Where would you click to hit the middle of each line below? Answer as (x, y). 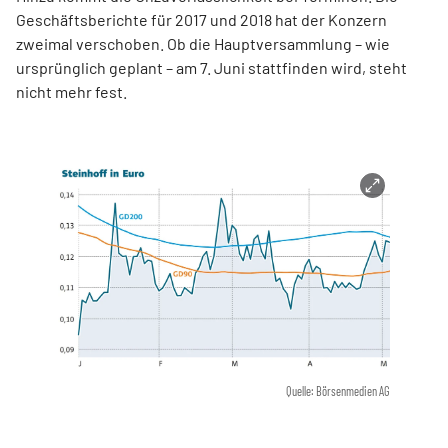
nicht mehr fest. (71, 92)
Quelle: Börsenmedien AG (338, 391)
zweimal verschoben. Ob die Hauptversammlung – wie (203, 44)
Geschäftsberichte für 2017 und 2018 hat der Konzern (201, 20)
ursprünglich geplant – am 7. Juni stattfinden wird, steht (211, 68)
